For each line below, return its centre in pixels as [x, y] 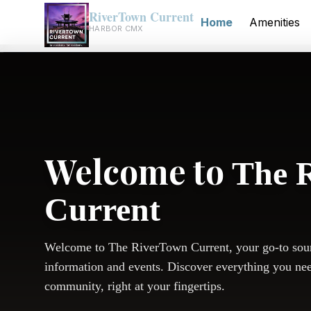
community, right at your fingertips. [135, 286]
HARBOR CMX [116, 28]
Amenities [275, 22]
